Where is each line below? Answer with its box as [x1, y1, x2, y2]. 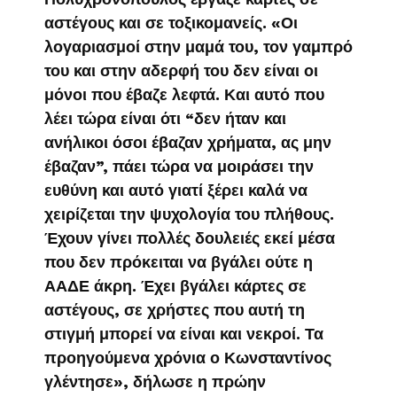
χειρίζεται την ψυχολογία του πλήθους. [44, 204, 334, 223]
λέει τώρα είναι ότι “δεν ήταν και [44, 108, 286, 128]
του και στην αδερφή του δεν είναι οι [44, 60, 318, 80]
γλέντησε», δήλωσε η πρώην [44, 371, 266, 391]
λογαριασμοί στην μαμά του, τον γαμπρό [44, 36, 353, 56]
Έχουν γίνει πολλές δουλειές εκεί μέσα [44, 228, 335, 247]
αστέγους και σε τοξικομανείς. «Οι [44, 12, 298, 32]
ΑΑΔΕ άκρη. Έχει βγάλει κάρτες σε [44, 276, 307, 295]
